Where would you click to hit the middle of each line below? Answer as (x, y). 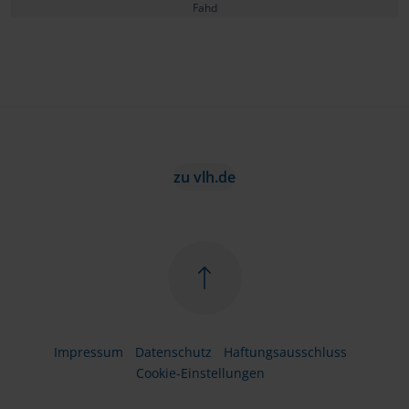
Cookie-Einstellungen (200, 373)
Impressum (88, 352)
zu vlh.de (204, 178)
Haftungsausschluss (285, 352)
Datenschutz (173, 352)
